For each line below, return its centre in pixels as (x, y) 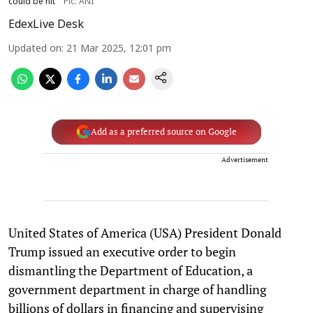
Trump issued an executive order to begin (122, 251)
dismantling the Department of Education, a (131, 270)
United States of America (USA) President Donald (145, 232)
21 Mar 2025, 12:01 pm (119, 49)
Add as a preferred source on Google (163, 132)
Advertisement (245, 159)
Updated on (35, 49)
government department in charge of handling (137, 289)
